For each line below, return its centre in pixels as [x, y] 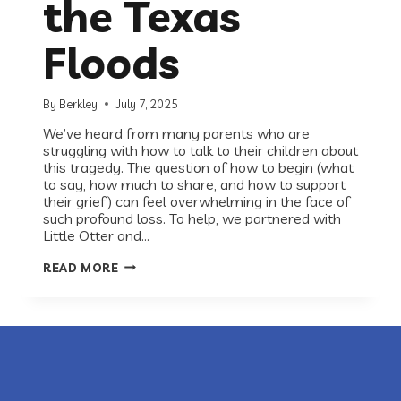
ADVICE [141, 304]
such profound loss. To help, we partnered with [192, 218]
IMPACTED [151, 344]
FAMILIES [147, 331]
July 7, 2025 [147, 103]
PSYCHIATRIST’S [170, 290]
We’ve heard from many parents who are [176, 133]
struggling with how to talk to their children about [200, 150]
